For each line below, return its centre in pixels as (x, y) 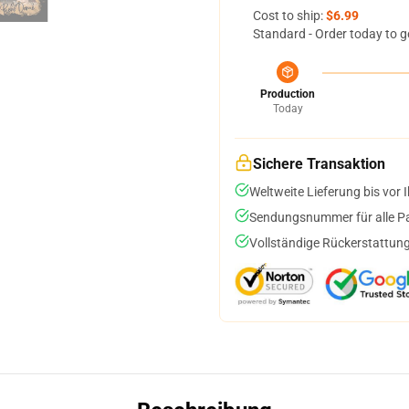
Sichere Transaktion (319, 164)
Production (288, 94)
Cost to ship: (289, 16)
